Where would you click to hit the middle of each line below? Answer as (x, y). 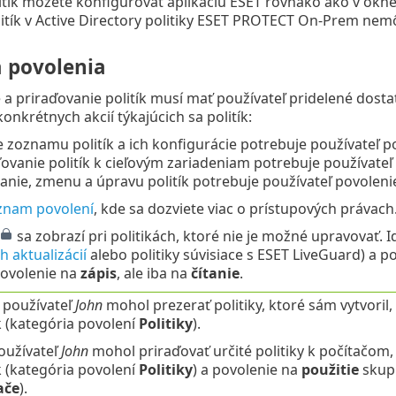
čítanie (215, 274)
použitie (330, 370)
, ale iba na (153, 274)
